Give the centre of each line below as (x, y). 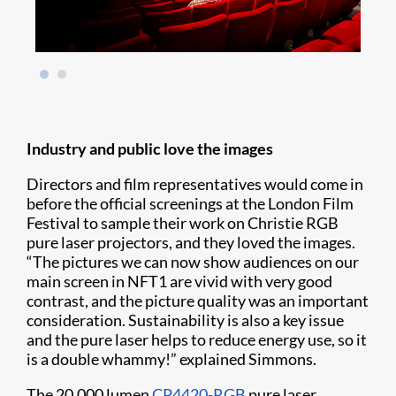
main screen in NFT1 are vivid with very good (179, 282)
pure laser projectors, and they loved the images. (191, 243)
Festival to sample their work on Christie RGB (183, 223)
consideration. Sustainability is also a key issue (185, 320)
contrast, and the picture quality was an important (198, 301)
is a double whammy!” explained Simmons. (171, 359)
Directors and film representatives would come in (195, 184)
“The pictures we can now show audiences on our (193, 262)
